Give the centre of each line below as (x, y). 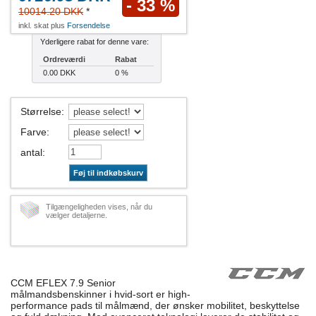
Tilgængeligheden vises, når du (99, 206)
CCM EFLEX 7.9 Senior (63, 282)
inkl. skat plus (43, 25)
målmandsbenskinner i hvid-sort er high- (101, 294)
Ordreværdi (64, 59)
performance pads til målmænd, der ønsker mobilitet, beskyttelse (155, 305)
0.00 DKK (59, 72)
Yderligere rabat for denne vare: (95, 41)
